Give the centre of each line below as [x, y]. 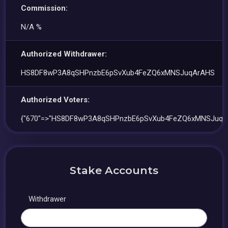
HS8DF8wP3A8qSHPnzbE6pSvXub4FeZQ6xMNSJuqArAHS [118, 73]
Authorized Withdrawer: [64, 54]
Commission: [45, 8]
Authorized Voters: [55, 100]
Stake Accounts [114, 170]
